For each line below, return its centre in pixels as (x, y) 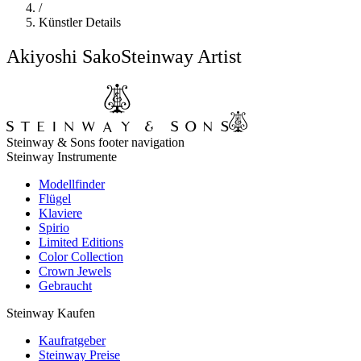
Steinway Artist (181, 56)
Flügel (55, 198)
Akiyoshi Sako (64, 56)
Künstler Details (80, 22)
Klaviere (60, 213)
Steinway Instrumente (62, 156)
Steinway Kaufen (51, 313)
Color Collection (81, 256)
